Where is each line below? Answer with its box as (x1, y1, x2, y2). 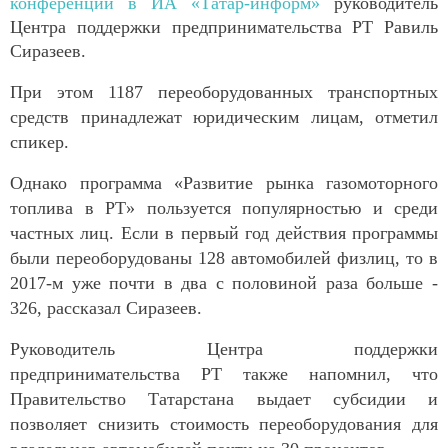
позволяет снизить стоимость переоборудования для (10, 413, 438, 434)
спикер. (10, 131, 69, 152)
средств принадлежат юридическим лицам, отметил (10, 106, 438, 127)
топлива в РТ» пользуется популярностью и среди (10, 197, 438, 218)
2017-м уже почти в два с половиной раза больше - (10, 272, 438, 293)
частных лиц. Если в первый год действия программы (10, 222, 438, 243)
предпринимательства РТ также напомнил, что (10, 363, 438, 384)
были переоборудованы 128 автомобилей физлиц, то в (10, 247, 438, 268)
